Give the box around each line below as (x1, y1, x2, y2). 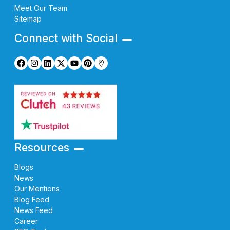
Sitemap (14, 14, 42, 23)
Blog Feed (14, 195, 49, 204)
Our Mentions (14, 184, 60, 193)
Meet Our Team (14, 3, 67, 12)
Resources (14, 141, 69, 154)
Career (14, 216, 38, 225)
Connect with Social (14, 31, 118, 45)
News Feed (14, 205, 53, 215)
